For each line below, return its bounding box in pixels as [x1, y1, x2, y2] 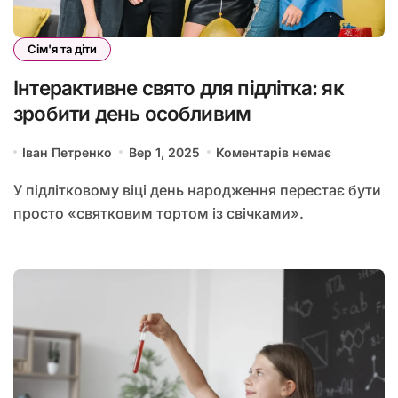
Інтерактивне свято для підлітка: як [13, 75, 344, 99]
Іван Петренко [22, 144, 113, 160]
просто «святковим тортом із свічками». [13, 203, 304, 222]
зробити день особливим [13, 100, 251, 125]
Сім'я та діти [28, 41, 97, 56]
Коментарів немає [216, 144, 332, 160]
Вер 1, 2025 [128, 144, 200, 160]
